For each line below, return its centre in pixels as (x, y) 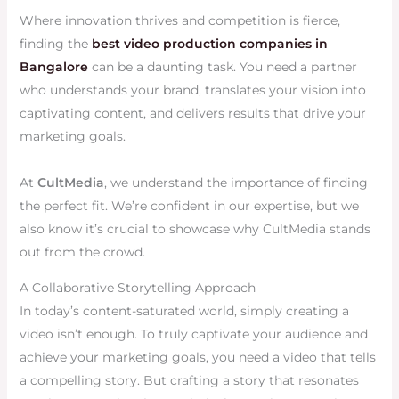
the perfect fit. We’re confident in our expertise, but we (189, 206)
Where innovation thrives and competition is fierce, (179, 21)
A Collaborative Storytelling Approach (137, 288)
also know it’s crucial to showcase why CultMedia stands (195, 229)
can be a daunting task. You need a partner (222, 67)
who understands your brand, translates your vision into (192, 90)
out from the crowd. (82, 252)
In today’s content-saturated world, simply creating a (184, 311)
